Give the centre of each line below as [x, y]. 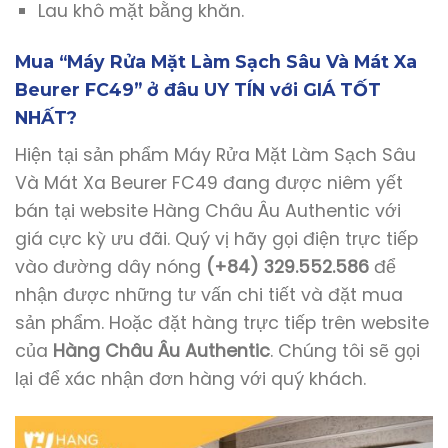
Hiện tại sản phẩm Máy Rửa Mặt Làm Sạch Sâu [215, 154]
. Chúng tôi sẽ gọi [345, 350]
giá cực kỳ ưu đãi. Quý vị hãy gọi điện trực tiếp [216, 238]
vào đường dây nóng [108, 266]
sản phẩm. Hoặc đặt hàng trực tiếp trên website [222, 322]
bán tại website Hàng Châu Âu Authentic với [208, 210]
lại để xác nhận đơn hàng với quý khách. [190, 378]
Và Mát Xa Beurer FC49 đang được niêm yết [209, 182]
